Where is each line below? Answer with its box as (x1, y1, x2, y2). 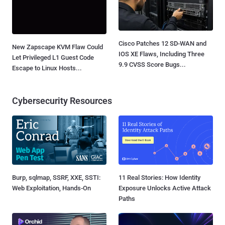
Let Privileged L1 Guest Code (12, 54, 94, 62)
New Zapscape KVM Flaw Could (12, 43, 103, 51)
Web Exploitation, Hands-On (12, 184, 91, 192)
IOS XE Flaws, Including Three (119, 50, 204, 58)
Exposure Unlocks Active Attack (119, 184, 211, 192)
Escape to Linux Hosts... (12, 64, 82, 72)
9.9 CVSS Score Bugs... (119, 60, 186, 68)
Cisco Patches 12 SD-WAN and (119, 39, 206, 47)
